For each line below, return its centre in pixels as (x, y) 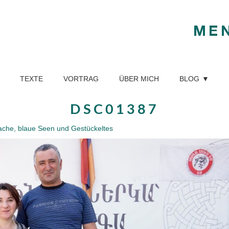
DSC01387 (114, 110)
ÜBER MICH (139, 79)
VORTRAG (81, 79)
